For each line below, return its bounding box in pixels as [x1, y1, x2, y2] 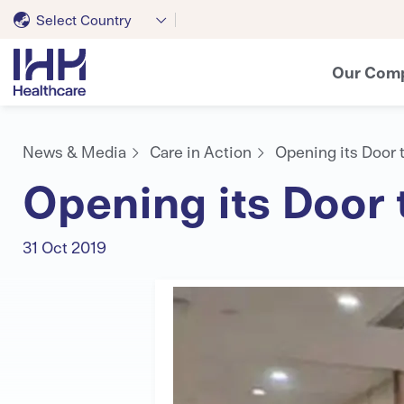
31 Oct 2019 [23, 236, 106, 257]
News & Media [23, 141, 126, 161]
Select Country [36, 10, 132, 28]
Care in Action [150, 141, 252, 161]
